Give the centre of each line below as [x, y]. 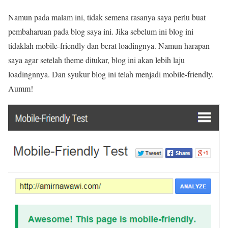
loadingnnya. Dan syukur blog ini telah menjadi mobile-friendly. [111, 74]
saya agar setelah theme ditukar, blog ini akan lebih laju [96, 60]
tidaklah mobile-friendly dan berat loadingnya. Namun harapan [109, 46]
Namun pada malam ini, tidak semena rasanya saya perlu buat [107, 17]
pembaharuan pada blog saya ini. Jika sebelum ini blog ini [101, 31]
